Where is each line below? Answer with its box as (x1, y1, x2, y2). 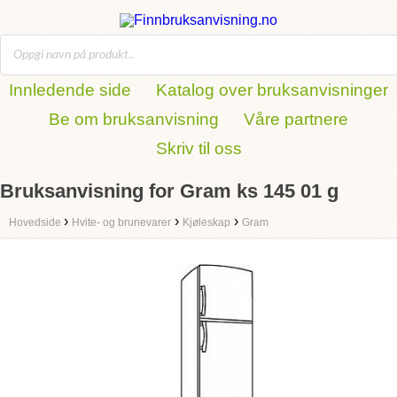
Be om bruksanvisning (49, 110, 219, 128)
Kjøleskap (183, 216, 230, 229)
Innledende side (9, 81, 131, 99)
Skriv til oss (155, 139, 242, 158)
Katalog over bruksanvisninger (156, 81, 388, 99)
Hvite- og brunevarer (72, 216, 171, 229)
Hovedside (9, 216, 64, 229)
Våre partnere (244, 110, 348, 128)
